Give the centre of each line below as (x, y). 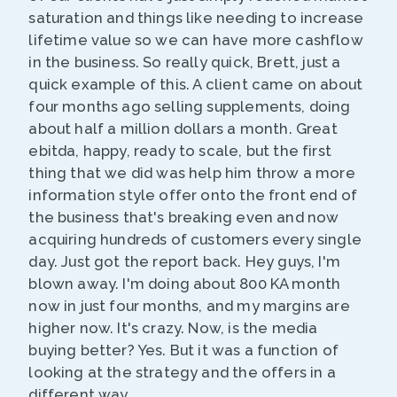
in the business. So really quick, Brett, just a (185, 62)
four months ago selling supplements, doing (190, 107)
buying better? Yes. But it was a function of (183, 350)
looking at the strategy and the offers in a (182, 373)
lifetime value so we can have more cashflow (196, 40)
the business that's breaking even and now (184, 218)
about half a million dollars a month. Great (183, 129)
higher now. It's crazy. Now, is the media (173, 328)
